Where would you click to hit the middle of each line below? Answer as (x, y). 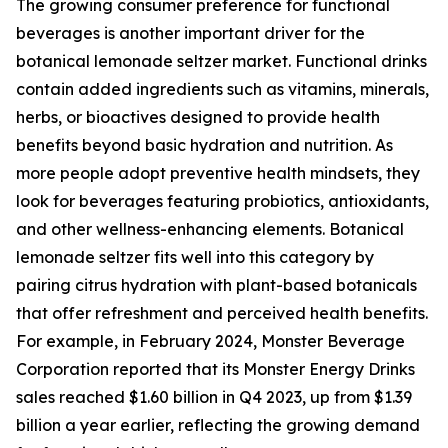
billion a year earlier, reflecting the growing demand (218, 425)
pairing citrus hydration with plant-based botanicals (216, 285)
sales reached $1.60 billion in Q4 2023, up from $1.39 (214, 397)
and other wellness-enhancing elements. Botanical (210, 229)
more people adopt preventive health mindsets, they (218, 173)
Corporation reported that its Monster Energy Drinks (215, 369)
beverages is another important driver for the (190, 33)
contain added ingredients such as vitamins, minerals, (222, 89)
